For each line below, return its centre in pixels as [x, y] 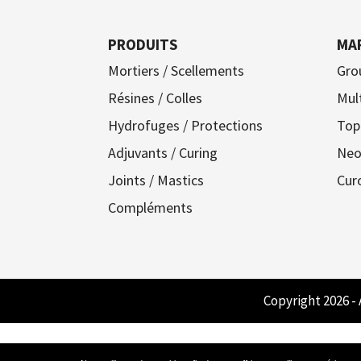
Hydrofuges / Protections [186, 126]
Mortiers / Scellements [176, 71]
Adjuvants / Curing [163, 153]
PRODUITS [143, 45]
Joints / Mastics [156, 180]
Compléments [151, 208]
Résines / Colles [156, 98]
